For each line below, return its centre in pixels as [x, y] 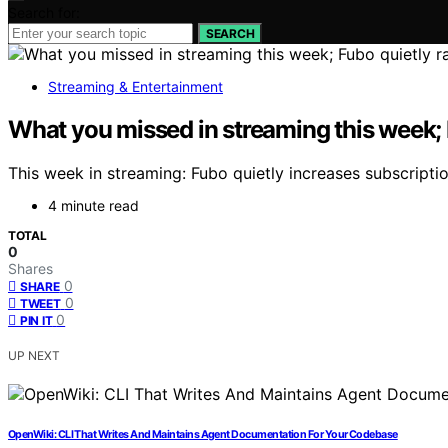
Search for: [44, 12]
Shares [30, 269]
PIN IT [36, 321]
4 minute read [93, 206]
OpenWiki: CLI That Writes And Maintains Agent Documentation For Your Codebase [203, 435]
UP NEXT [34, 356]
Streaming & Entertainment [135, 86]
